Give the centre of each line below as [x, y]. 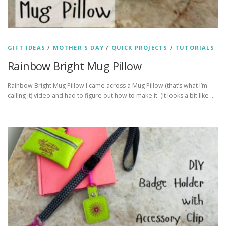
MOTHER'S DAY [78, 48]
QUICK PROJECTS [139, 48]
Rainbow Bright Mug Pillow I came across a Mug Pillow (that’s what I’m [107, 86]
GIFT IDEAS [26, 48]
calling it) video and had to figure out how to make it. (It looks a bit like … [111, 96]
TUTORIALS [195, 48]
